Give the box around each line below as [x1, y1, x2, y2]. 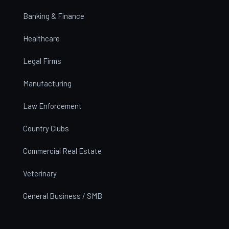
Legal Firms [22, 56, 61, 65]
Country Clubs [22, 123, 69, 133]
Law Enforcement [22, 101, 82, 110]
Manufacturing [22, 78, 72, 88]
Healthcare [22, 33, 60, 43]
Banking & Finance [22, 11, 84, 20]
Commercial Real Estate [22, 146, 102, 155]
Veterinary [22, 168, 57, 178]
